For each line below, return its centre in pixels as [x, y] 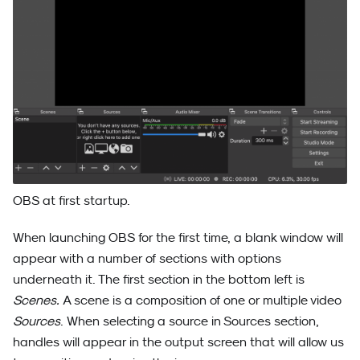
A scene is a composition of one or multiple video [202, 300]
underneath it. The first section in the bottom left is [159, 279]
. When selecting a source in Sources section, [190, 321]
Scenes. [38, 300]
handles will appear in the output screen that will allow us [178, 342]
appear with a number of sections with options [147, 258]
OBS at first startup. [72, 200]
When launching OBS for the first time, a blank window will [178, 237]
